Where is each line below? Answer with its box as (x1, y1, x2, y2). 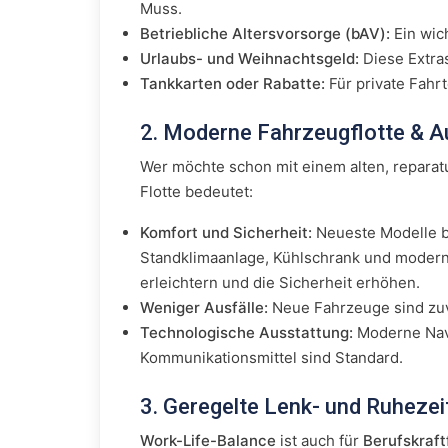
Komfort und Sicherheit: (140, 223, 312, 242)
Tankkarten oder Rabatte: (140, 74, 325, 93)
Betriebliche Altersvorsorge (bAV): (140, 24, 390, 43)
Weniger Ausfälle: (140, 298, 268, 317)
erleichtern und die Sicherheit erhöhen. (140, 273, 420, 292)
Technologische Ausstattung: (140, 323, 353, 342)
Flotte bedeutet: (140, 182, 253, 201)
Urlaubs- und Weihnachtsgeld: (140, 49, 359, 68)
